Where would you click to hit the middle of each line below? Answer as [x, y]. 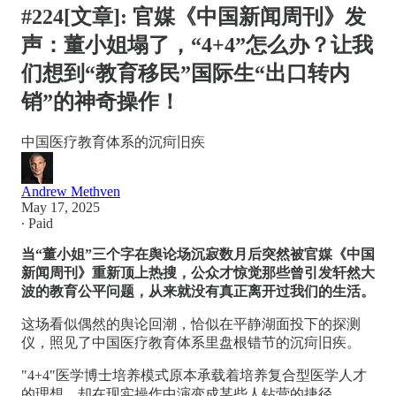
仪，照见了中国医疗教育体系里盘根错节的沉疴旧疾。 [191, 342]
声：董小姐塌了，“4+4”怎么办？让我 [197, 45]
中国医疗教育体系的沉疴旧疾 [113, 141]
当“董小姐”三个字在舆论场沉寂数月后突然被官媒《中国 [198, 254]
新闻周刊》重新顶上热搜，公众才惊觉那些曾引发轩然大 [198, 272]
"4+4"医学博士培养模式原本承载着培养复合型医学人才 [194, 375]
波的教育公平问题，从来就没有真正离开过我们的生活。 [198, 291]
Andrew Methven [71, 191]
